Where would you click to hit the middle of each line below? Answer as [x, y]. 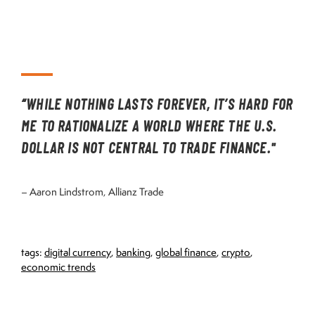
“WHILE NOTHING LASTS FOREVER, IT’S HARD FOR [157, 105]
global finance [186, 252]
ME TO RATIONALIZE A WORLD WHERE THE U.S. [149, 127]
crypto [236, 252]
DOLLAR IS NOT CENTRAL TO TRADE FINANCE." [149, 148]
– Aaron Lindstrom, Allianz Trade [92, 191]
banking [133, 252]
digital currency [78, 252]
